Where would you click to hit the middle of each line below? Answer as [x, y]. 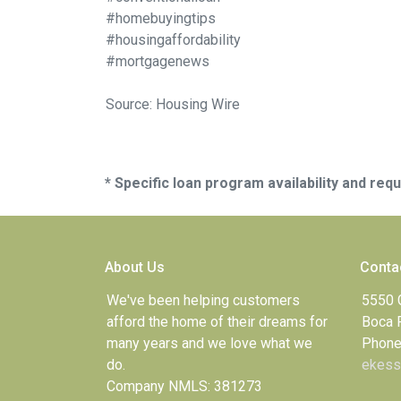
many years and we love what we [209, 343]
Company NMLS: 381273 [184, 386]
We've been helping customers [203, 300]
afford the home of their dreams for [217, 322]
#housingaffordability [173, 40]
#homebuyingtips [161, 18]
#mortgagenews [158, 61]
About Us [135, 267]
